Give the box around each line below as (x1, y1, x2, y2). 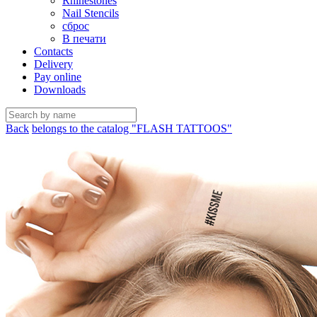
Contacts (34, 45, 73, 57)
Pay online (34, 71, 81, 83)
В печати (62, 33, 106, 45)
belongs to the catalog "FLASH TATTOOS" (32, 122, 232, 134)
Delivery (34, 58, 73, 70)
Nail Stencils (62, 7, 119, 19)
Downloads (34, 83, 86, 96)
